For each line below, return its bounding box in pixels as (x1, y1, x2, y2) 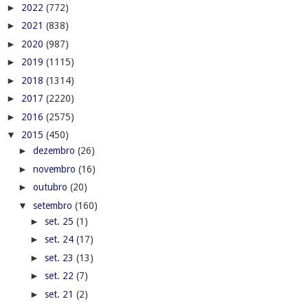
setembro (32, 199, 75, 211)
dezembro (32, 145, 78, 157)
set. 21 (44, 288, 76, 300)
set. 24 (44, 234, 76, 245)
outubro (32, 181, 70, 193)
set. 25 (44, 215, 76, 227)
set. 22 (44, 270, 76, 282)
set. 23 (44, 252, 76, 263)
